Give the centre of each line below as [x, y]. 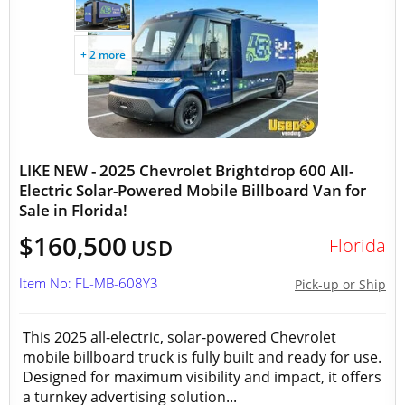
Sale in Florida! [73, 210]
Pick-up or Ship [340, 284]
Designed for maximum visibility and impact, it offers [202, 377]
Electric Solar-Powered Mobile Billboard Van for [193, 190]
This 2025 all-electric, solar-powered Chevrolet [179, 337]
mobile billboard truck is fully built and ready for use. [202, 357]
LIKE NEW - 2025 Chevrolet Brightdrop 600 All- [186, 170]
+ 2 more [103, 55]
